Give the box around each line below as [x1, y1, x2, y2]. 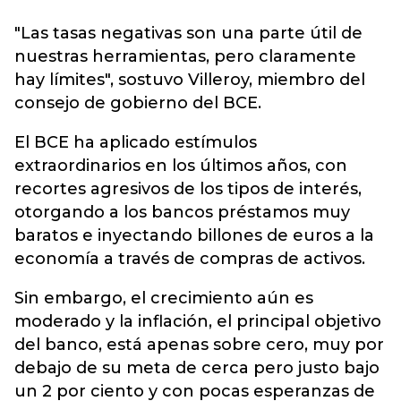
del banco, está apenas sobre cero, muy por [14, 335, 384, 354]
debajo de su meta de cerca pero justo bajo [14, 358, 380, 378]
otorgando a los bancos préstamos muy [14, 202, 350, 222]
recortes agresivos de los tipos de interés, [14, 179, 362, 199]
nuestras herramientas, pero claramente [14, 47, 356, 66]
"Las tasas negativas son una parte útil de [14, 23, 363, 43]
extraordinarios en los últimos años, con [14, 156, 347, 175]
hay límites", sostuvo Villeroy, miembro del [14, 70, 365, 90]
